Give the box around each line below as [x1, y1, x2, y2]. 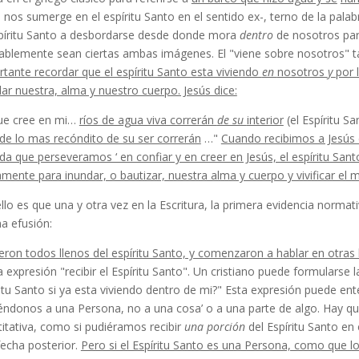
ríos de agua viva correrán [79, 112, 217, 127]
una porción [184, 319, 248, 334]
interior [246, 112, 284, 127]
